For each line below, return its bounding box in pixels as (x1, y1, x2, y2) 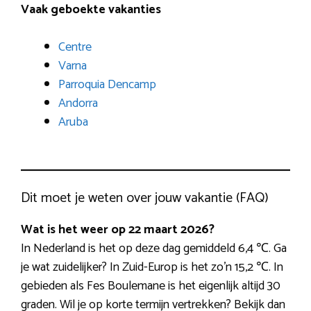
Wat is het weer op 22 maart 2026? (21, 219, 215, 241)
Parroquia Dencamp (58, 74, 156, 96)
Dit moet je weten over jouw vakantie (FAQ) (21, 187, 269, 210)
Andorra (58, 93, 98, 115)
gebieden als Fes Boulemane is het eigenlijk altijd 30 (21, 276, 280, 297)
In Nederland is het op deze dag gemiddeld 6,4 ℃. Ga (21, 238, 287, 260)
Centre (58, 37, 92, 58)
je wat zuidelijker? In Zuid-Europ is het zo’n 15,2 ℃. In (21, 257, 283, 278)
